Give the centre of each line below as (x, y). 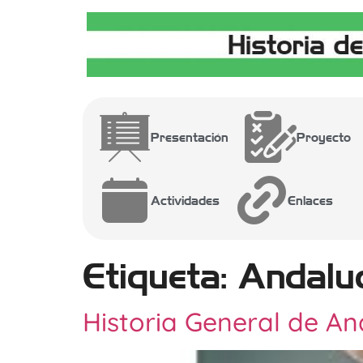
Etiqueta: (160, 274)
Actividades (185, 200)
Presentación (190, 137)
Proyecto (324, 137)
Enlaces (310, 200)
